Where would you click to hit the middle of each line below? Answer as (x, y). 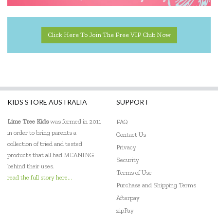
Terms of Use (134, 173)
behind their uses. (31, 166)
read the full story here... (40, 178)
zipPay (125, 211)
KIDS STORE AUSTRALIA (47, 102)
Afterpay (128, 198)
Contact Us (131, 135)
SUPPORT (133, 102)
